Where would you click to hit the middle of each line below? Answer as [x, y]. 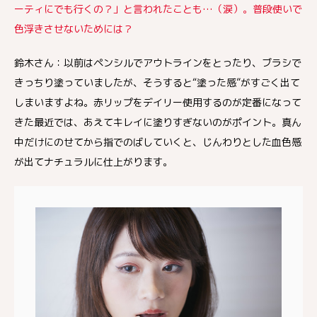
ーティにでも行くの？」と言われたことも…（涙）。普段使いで [158, 8]
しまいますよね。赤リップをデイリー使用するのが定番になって [158, 102]
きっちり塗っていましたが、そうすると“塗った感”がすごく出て [157, 82]
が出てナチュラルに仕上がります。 [93, 161]
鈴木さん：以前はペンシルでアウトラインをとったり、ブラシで [158, 62]
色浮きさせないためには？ [74, 28]
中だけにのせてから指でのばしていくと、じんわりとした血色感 [158, 142]
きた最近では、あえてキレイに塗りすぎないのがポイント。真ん [158, 122]
